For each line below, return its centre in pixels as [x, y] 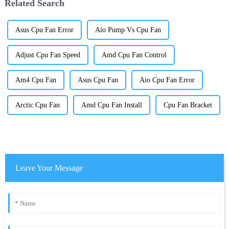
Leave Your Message [49, 168]
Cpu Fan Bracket [188, 105]
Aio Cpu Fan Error [167, 80]
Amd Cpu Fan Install [111, 105]
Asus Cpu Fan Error [44, 30]
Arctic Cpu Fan [37, 105]
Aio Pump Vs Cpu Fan [128, 30]
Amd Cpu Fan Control [134, 55]
